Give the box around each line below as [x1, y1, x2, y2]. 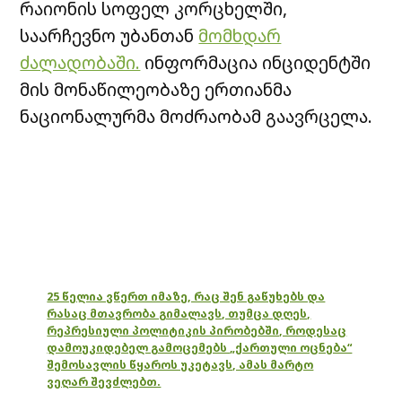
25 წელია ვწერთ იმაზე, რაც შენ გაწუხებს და [47, 288, 326, 304]
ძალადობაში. [20, 49, 141, 74]
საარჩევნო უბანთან [20, 22, 199, 48]
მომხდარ [198, 22, 282, 48]
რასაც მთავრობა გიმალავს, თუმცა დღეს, [47, 305, 311, 321]
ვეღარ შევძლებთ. [47, 373, 162, 389]
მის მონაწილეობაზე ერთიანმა [20, 76, 293, 101]
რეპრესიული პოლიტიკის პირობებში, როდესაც [47, 322, 347, 338]
